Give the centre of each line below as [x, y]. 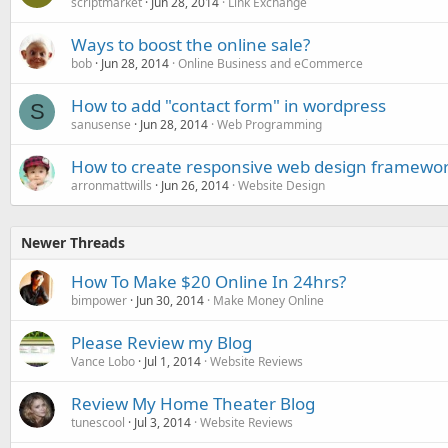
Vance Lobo [103, 361]
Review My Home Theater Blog [193, 403]
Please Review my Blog [161, 342]
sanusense [101, 124]
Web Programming [269, 124]
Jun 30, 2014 [170, 300]
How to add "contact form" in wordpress [228, 105]
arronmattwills [111, 185]
